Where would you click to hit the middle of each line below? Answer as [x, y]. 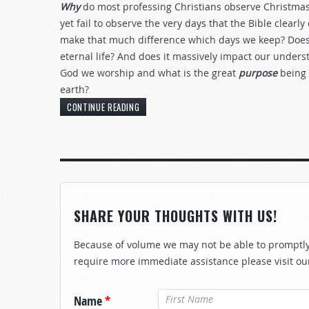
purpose [259, 72]
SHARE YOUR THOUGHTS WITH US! [176, 216]
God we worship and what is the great [149, 72]
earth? [74, 89]
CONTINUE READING [103, 107]
